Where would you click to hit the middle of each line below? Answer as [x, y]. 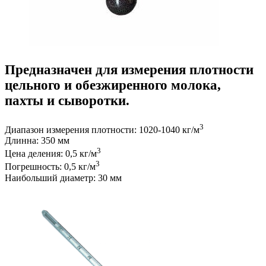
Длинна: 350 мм [37, 141]
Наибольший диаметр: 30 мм [63, 178]
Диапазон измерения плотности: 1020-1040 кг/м [102, 130]
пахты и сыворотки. [67, 100]
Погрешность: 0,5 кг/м [50, 167]
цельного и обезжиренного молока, [113, 85]
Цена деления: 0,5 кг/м [51, 154]
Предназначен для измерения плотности [129, 69]
